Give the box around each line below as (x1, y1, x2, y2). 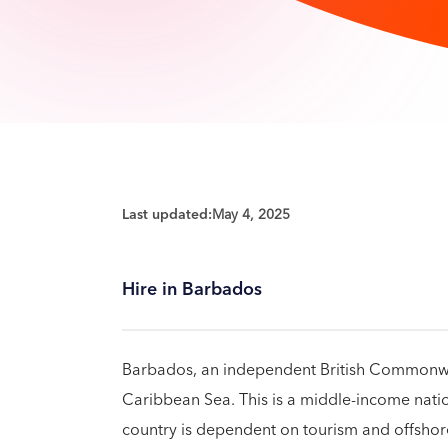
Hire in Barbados (122, 274, 262, 305)
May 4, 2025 (212, 203, 290, 227)
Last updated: (122, 203, 212, 227)
